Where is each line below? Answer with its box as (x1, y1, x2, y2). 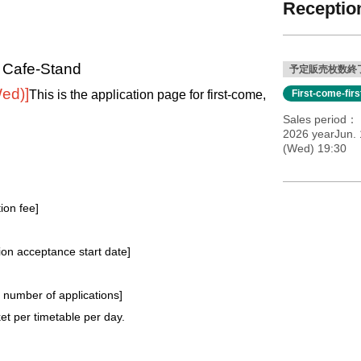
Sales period (282, 112, 346, 126)
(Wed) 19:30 (282, 141, 346, 155)
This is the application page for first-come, (29, 87, 266, 102)
